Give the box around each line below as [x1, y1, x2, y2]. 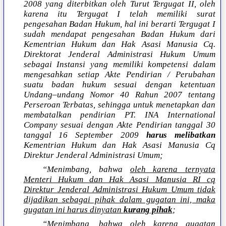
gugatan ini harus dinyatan [23, 205, 124, 215]
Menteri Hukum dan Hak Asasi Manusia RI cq [23, 175, 215, 185]
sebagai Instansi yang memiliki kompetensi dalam [23, 60, 215, 70]
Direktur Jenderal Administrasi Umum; [23, 150, 163, 160]
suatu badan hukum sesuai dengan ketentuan [23, 80, 215, 90]
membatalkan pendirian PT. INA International [23, 110, 215, 120]
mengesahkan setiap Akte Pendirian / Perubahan [23, 70, 215, 80]
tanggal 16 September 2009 [23, 130, 147, 140]
